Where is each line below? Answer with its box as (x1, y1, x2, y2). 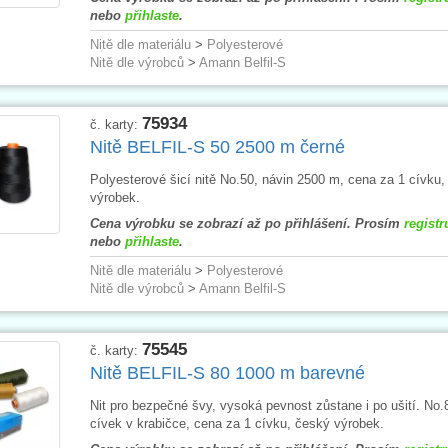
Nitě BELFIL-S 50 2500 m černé (89, 136, 345, 157)
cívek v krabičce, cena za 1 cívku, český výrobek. (89, 415, 384, 431)
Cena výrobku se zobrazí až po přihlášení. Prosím (89, 215, 404, 231)
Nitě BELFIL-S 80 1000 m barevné (89, 362, 365, 383)
